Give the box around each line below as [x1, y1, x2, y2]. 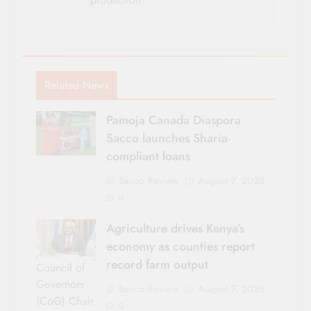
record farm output [106, 255, 208, 274]
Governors [36, 276, 84, 292]
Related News [44, 77, 109, 94]
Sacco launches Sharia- [106, 129, 230, 148]
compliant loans [106, 147, 190, 166]
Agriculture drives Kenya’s [106, 219, 244, 238]
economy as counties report [106, 237, 255, 256]
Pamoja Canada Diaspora [106, 111, 241, 130]
